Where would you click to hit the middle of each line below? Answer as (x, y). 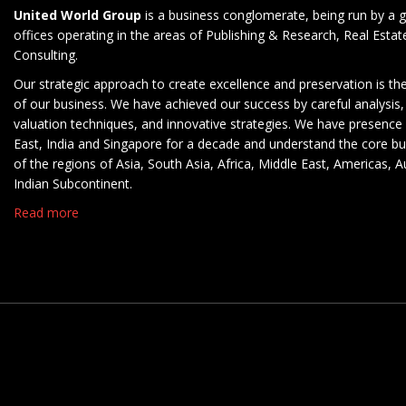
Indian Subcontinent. (73, 183)
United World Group (77, 14)
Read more (46, 212)
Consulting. (46, 54)
